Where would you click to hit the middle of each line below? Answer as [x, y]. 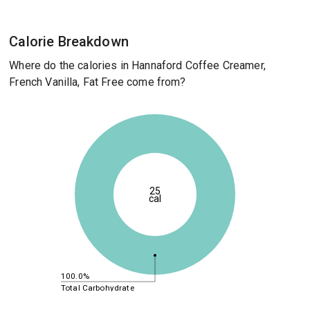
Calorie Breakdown [69, 42]
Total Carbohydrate [97, 288]
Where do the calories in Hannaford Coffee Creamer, [137, 65]
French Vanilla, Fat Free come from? [98, 82]
